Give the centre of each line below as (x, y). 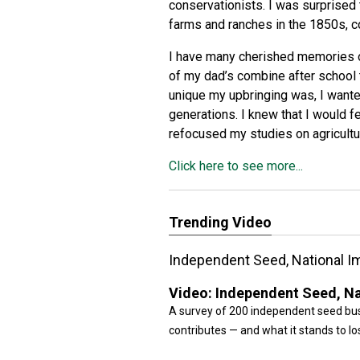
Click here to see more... (236, 166)
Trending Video (220, 222)
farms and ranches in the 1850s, (260, 25)
